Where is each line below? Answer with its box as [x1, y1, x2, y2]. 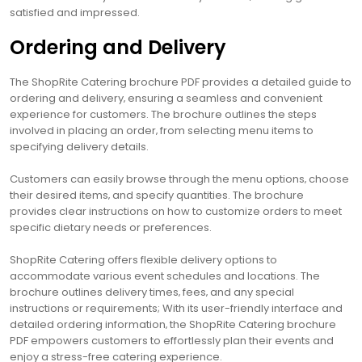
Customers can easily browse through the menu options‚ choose [10, 170, 349, 187]
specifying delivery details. [10, 138, 149, 154]
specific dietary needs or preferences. [10, 219, 212, 235]
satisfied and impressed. [10, 4, 140, 20]
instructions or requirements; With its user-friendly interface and [10, 300, 343, 316]
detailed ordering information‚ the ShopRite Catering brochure [10, 316, 336, 332]
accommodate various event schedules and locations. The [10, 267, 320, 284]
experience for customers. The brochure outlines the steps [10, 106, 317, 122]
